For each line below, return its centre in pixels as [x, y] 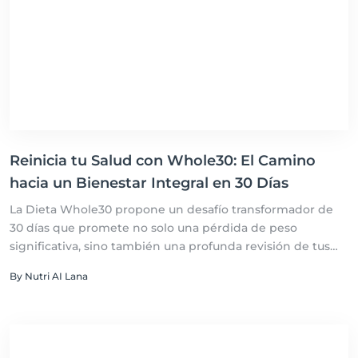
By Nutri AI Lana [49, 276]
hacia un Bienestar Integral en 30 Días [149, 183]
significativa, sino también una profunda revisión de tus [170, 246]
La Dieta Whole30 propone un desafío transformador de [171, 209]
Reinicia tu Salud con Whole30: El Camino [163, 161]
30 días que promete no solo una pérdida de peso [153, 228]
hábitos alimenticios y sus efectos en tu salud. [141, 265]
